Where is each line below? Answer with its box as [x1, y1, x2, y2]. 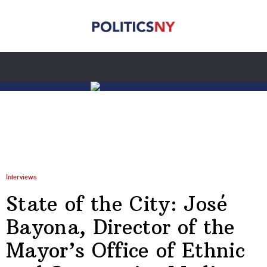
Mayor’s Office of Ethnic [6, 237, 246, 263]
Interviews [6, 173, 37, 182]
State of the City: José [6, 191, 228, 216]
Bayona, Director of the [6, 214, 235, 240]
